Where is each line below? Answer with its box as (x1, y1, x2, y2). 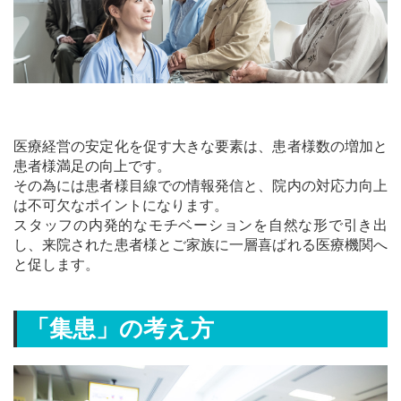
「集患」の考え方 (26, 314, 214, 342)
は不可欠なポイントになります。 (13, 197, 228, 213)
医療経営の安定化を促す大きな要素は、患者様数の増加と (13, 138, 388, 154)
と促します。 (13, 256, 99, 272)
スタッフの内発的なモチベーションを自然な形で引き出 (13, 217, 388, 233)
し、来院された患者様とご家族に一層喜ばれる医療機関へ (13, 236, 388, 252)
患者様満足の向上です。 (13, 158, 171, 174)
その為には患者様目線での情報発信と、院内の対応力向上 (13, 177, 388, 193)
